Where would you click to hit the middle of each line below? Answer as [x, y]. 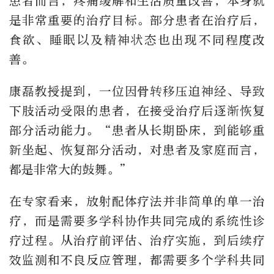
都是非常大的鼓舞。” [71, 169]
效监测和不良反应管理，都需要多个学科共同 [137, 260]
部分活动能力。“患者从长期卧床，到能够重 [137, 130]
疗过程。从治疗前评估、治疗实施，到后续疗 [137, 240]
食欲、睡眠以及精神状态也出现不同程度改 [137, 40]
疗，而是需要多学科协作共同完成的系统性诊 [137, 221]
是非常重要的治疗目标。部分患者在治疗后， [137, 20]
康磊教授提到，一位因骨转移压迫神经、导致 [137, 91]
